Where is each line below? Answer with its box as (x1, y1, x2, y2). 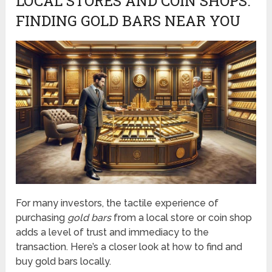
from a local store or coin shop (111, 211, 253, 223)
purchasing (16, 211, 68, 223)
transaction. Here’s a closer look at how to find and (16, 240, 243, 253)
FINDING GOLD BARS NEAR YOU (16, 10, 241, 30)
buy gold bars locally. (16, 255, 112, 267)
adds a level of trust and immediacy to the (16, 226, 209, 238)
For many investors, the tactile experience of (16, 197, 219, 209)
